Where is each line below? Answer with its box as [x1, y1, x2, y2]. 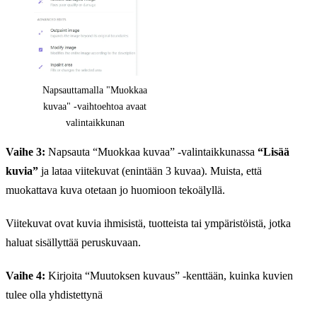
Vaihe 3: [6, 146, 45, 158]
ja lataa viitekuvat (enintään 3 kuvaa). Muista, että [38, 165, 262, 178]
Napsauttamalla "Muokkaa [42, 85, 148, 96]
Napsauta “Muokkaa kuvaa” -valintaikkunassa [45, 146, 258, 158]
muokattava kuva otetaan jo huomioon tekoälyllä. [6, 184, 225, 197]
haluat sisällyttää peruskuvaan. [6, 236, 141, 249]
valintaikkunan [65, 117, 125, 129]
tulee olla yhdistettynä [6, 289, 103, 301]
